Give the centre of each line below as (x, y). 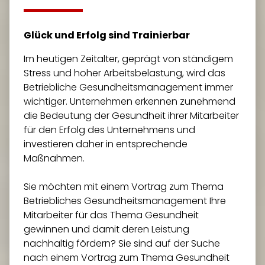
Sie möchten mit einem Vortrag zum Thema (124, 187)
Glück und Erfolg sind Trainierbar (107, 35)
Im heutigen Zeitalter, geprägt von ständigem (128, 59)
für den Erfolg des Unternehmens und (109, 130)
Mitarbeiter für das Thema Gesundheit (111, 215)
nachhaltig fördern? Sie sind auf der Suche (122, 243)
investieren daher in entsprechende (106, 144)
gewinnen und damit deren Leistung (106, 229)
